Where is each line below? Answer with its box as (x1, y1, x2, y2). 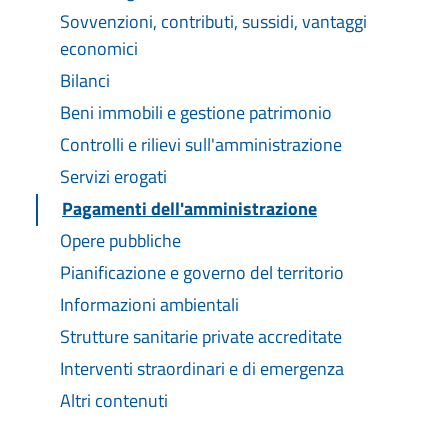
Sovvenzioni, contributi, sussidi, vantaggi (60, 8, 367, 35)
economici (60, 35, 138, 62)
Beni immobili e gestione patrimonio (60, 99, 332, 126)
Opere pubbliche (60, 227, 181, 254)
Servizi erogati (60, 163, 167, 190)
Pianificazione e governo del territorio (60, 259, 344, 286)
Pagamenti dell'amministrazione (62, 195, 317, 222)
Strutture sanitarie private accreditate (60, 323, 342, 350)
